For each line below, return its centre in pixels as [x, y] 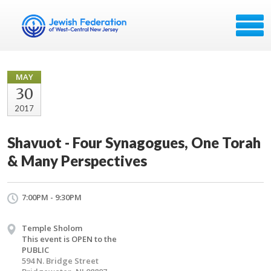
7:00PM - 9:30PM [52, 197]
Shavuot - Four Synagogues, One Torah [134, 142]
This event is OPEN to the [69, 239]
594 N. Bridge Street [60, 261]
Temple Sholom [52, 228]
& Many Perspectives [77, 161]
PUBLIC [35, 250]
